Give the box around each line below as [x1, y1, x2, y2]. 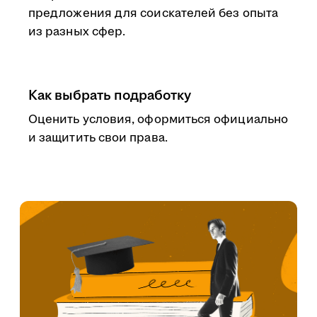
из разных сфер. [28, 23, 126, 40]
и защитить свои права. [28, 129, 168, 146]
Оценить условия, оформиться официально [28, 111, 289, 128]
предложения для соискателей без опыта [28, 5, 278, 22]
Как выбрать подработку [28, 86, 191, 105]
